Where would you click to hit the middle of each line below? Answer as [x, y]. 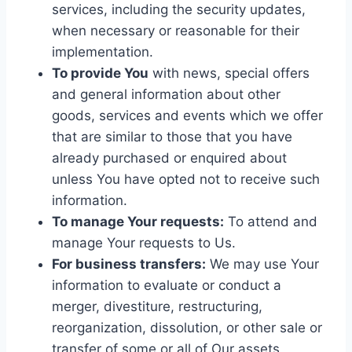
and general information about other [166, 94]
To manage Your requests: [138, 221]
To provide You [100, 73]
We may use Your [262, 264]
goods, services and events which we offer [187, 115]
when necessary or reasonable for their [176, 30]
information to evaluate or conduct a [167, 285]
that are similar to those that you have [172, 136]
